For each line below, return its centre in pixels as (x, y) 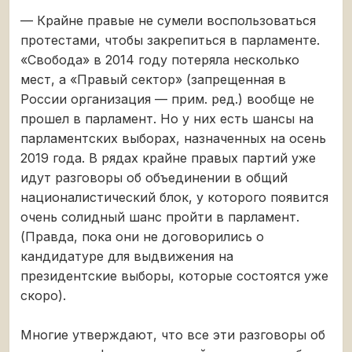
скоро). (43, 295)
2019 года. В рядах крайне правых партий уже (168, 158)
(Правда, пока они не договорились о (142, 236)
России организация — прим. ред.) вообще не (167, 99)
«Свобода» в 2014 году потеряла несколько (160, 59)
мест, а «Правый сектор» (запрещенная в (153, 79)
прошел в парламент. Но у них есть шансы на (167, 118)
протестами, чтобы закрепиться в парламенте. (170, 40)
